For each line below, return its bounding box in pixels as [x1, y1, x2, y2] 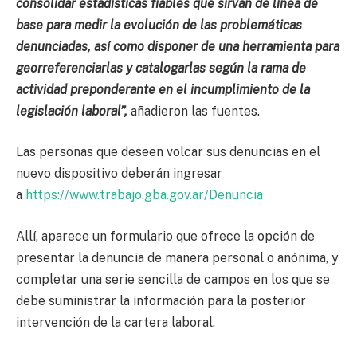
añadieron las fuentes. [127, 103, 260, 119]
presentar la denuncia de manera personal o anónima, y [16, 250, 339, 266]
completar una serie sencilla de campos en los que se [16, 272, 330, 288]
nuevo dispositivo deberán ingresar [16, 166, 222, 182]
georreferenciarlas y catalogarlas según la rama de [16, 60, 306, 76]
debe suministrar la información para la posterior [16, 293, 306, 309]
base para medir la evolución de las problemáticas [16, 17, 302, 33]
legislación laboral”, [16, 103, 127, 119]
